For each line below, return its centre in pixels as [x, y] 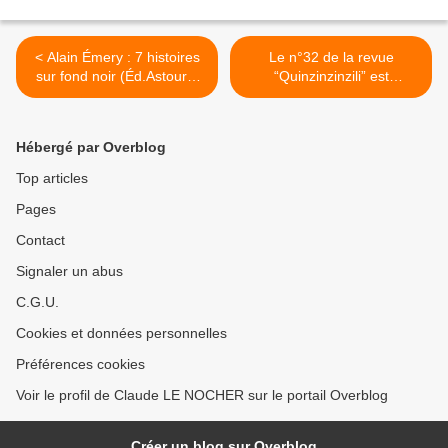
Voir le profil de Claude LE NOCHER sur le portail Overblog [202, 395]
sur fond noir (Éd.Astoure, [117, 76]
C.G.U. [37, 302]
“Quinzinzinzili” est [331, 76]
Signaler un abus [69, 271]
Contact [40, 240]
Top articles [52, 178]
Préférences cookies [80, 364]
